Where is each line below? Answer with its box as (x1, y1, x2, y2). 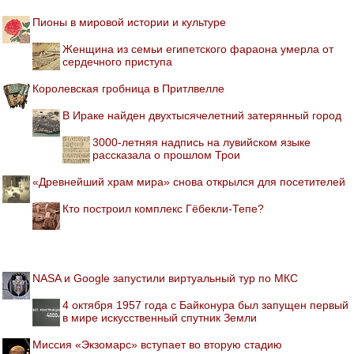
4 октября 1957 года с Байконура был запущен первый (62, 298, 348, 311)
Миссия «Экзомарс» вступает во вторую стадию (32, 337, 282, 351)
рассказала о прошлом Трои (92, 148, 240, 161)
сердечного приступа (62, 55, 172, 68)
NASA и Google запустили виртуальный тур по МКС (32, 271, 298, 284)
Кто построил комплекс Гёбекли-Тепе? (62, 201, 264, 215)
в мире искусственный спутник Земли (62, 311, 257, 324)
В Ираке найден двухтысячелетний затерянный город (62, 108, 341, 122)
